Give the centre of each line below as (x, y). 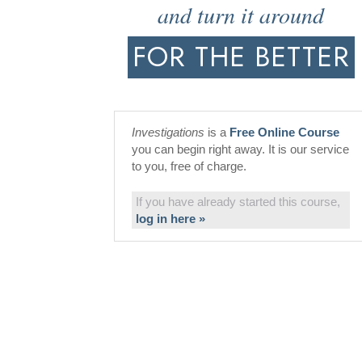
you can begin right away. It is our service (240, 149)
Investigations (168, 132)
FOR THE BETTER (241, 57)
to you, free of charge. (189, 166)
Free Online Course (284, 132)
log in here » (170, 219)
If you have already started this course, (238, 202)
